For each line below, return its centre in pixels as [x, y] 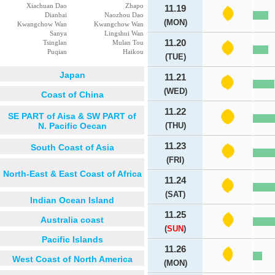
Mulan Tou [128, 42]
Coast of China [72, 95]
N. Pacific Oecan [72, 126]
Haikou [133, 52]
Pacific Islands [72, 239]
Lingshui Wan [124, 33]
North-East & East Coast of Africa [72, 174]
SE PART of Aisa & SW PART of [72, 116]
